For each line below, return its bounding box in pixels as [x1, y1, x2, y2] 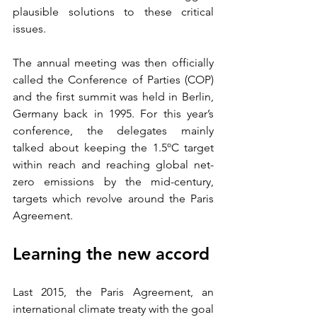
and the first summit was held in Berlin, [13, 90, 214, 104]
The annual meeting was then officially [13, 56, 214, 70]
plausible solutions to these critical [13, 5, 214, 19]
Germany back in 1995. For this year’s [13, 107, 214, 121]
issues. [13, 22, 49, 36]
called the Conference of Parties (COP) [13, 73, 214, 87]
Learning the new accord [13, 243, 209, 265]
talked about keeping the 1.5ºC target [13, 141, 214, 155]
